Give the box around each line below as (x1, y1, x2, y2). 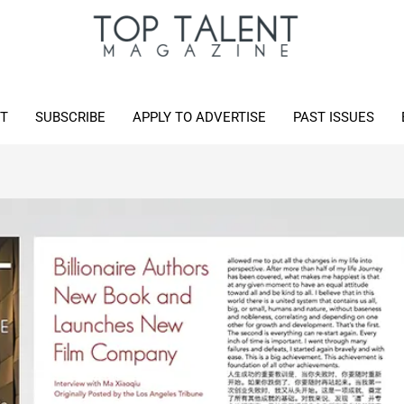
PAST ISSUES (292, 109, 374, 125)
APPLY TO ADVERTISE (132, 109, 266, 125)
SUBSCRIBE (34, 109, 106, 125)
